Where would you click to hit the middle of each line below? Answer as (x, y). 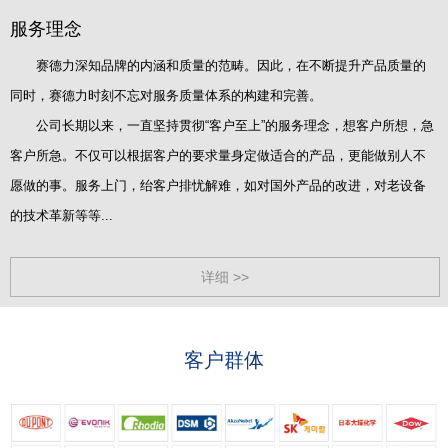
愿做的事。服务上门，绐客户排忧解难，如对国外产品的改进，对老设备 (218, 185)
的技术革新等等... (61, 215)
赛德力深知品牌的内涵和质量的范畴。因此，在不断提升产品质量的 (218, 65)
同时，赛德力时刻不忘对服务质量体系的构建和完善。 (166, 95)
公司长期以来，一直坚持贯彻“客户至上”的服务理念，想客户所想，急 (222, 125)
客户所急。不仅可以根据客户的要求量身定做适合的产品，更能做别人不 (218, 155)
